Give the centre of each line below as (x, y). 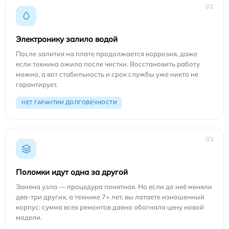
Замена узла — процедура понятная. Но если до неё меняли (114, 187)
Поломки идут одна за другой (72, 172)
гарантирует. (37, 85)
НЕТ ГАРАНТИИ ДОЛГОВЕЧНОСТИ (69, 103)
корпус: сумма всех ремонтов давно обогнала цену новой (110, 207)
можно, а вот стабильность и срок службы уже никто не (107, 74)
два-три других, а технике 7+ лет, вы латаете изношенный (110, 197)
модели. (29, 217)
